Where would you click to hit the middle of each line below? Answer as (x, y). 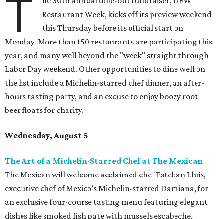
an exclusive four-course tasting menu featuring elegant (106, 202)
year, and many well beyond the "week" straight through (107, 55)
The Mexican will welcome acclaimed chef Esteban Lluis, (105, 174)
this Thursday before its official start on (113, 28)
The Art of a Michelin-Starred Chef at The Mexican (104, 161)
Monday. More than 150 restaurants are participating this (109, 41)
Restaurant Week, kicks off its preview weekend (127, 14)
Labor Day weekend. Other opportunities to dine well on (105, 69)
